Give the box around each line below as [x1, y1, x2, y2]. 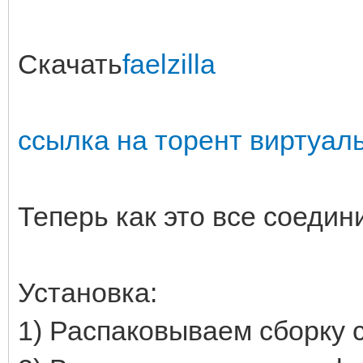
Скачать [18, 48, 122, 79]
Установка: [18, 276, 157, 308]
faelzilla [122, 48, 216, 79]
